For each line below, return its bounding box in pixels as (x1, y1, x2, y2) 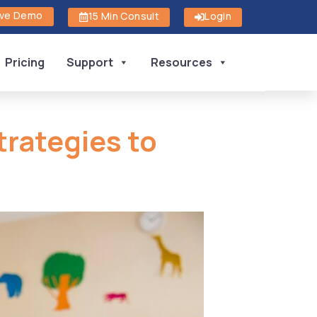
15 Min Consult (88, 9, 160, 23)
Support (67, 54, 114, 71)
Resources (151, 54, 213, 71)
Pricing (5, 54, 45, 71)
